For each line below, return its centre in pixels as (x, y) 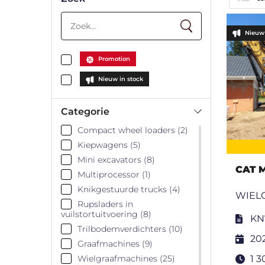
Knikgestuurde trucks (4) (129, 189)
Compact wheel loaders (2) (133, 130)
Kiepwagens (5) (109, 145)
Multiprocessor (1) (114, 174)
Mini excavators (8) (116, 159)
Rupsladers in (105, 204)
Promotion (114, 59)
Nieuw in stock (121, 79)
